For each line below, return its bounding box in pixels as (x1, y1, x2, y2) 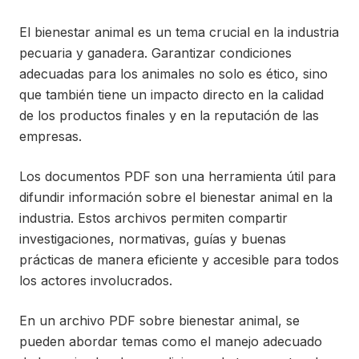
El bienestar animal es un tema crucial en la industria (19, 23, 339, 40)
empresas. (19, 127, 82, 144)
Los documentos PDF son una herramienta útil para (19, 167, 336, 184)
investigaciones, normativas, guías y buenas (19, 230, 286, 247)
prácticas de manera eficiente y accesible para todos (19, 251, 339, 268)
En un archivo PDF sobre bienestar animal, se (19, 312, 300, 329)
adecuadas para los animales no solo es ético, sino (19, 65, 328, 82)
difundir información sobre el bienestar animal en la (19, 188, 333, 205)
